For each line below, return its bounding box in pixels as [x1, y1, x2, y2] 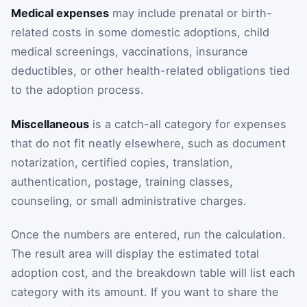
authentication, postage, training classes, [11, 174, 233, 188]
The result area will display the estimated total [11, 247, 259, 261]
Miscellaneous [11, 116, 89, 131]
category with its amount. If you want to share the [11, 285, 279, 299]
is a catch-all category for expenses [89, 116, 286, 131]
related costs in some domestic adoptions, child [11, 25, 269, 40]
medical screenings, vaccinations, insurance [11, 45, 248, 59]
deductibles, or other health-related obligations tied [11, 64, 290, 78]
